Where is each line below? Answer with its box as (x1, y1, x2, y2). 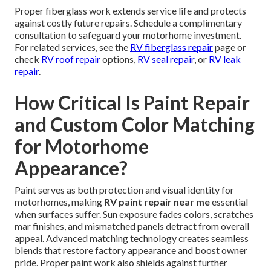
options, (100, 53, 137, 65)
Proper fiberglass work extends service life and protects (15, 5, 246, 17)
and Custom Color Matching (15, 113, 255, 137)
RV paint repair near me (104, 196, 210, 208)
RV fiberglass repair (130, 41, 213, 53)
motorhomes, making (15, 196, 104, 208)
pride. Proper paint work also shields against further (15, 256, 227, 269)
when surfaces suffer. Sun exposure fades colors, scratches (15, 208, 253, 220)
